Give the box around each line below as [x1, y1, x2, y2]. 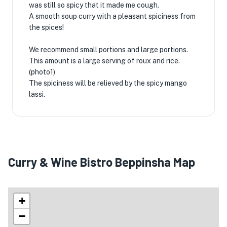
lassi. [29, 90, 45, 98]
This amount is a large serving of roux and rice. [29, 57, 180, 65]
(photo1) [29, 68, 55, 76]
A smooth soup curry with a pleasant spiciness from [29, 12, 196, 20]
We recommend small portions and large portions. [29, 46, 188, 54]
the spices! [29, 23, 64, 31]
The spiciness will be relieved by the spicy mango [29, 79, 187, 87]
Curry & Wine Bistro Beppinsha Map [8, 155, 195, 169]
